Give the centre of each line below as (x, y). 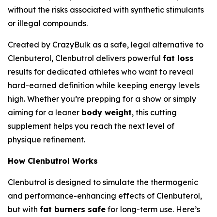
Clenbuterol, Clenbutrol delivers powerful (85, 58)
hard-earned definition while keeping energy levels (104, 85)
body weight (107, 113)
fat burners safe (73, 209)
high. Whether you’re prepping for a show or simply (102, 99)
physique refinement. (46, 140)
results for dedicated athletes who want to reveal (101, 72)
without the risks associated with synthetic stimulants (106, 10)
